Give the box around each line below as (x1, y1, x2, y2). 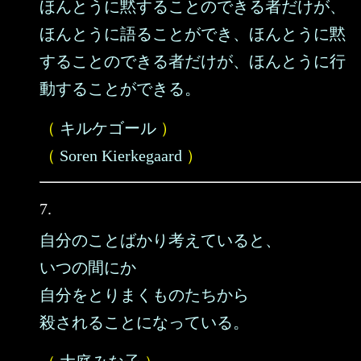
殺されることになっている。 (39, 313, 249, 331)
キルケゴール (60, 119, 156, 137)
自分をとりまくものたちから (39, 286, 249, 304)
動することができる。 (39, 80, 201, 98)
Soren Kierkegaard (60, 147, 182, 164)
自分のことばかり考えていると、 (39, 231, 281, 249)
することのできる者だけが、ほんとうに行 (39, 52, 346, 70)
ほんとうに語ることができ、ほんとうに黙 (39, 25, 346, 43)
